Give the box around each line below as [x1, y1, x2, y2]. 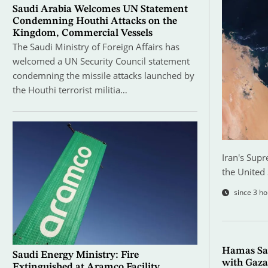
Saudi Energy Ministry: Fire [12, 250, 139, 261]
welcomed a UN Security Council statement [12, 55, 190, 68]
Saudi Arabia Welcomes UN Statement [12, 4, 188, 15]
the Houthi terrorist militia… [12, 84, 127, 96]
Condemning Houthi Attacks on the [12, 16, 177, 27]
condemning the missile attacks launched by [12, 69, 194, 82]
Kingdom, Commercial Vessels [12, 28, 153, 39]
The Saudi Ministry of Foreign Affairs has [12, 41, 179, 53]
